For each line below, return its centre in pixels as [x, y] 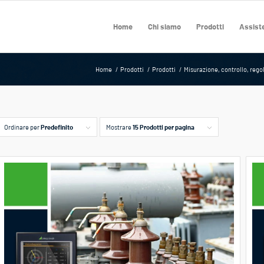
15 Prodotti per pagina [163, 127]
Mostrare [119, 127]
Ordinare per [22, 127]
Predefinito [57, 127]
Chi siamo [164, 27]
